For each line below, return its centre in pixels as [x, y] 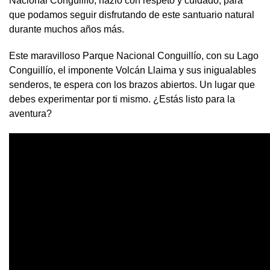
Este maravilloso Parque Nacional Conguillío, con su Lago [134, 56]
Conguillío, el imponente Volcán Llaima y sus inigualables [133, 71]
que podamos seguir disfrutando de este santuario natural [132, 15]
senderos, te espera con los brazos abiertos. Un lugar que [132, 85]
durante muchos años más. [67, 30]
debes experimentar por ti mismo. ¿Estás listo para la [122, 99]
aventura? [30, 114]
